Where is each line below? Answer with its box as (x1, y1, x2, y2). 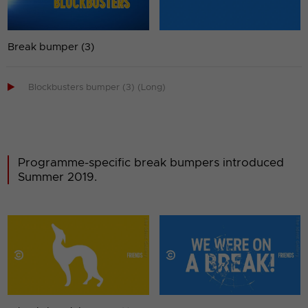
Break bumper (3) (8, 41, 95, 52)
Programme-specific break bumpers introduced (18, 157, 285, 169)
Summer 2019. (18, 171, 98, 184)
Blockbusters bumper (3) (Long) (28, 83, 166, 93)
